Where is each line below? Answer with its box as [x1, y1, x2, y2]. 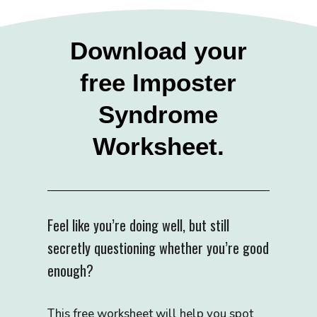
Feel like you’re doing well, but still [47, 214, 230, 236]
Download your [69, 37, 247, 65]
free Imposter [80, 69, 237, 97]
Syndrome [98, 100, 219, 129]
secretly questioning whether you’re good [47, 237, 270, 259]
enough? [47, 260, 94, 282]
